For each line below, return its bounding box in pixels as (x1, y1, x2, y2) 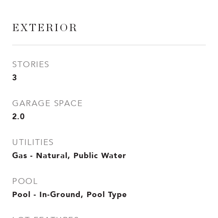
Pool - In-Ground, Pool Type (12, 188, 127, 200)
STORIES (12, 59, 50, 70)
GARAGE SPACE (12, 98, 83, 109)
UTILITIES (12, 137, 54, 147)
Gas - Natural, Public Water (12, 149, 127, 162)
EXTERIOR (12, 23, 78, 33)
